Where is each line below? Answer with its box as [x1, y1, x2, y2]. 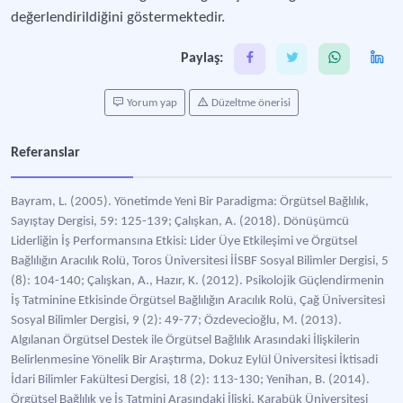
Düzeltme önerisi [209, 97, 291, 109]
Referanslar [11, 146, 80, 160]
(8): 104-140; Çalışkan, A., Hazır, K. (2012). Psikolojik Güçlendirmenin [11, 274, 384, 288]
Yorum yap [124, 97, 177, 109]
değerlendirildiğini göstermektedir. [11, 10, 225, 25]
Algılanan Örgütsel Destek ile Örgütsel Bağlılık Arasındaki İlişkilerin [11, 334, 360, 347]
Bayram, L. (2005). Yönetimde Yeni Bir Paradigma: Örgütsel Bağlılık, [11, 195, 369, 209]
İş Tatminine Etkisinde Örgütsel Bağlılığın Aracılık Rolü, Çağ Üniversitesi [11, 294, 385, 308]
